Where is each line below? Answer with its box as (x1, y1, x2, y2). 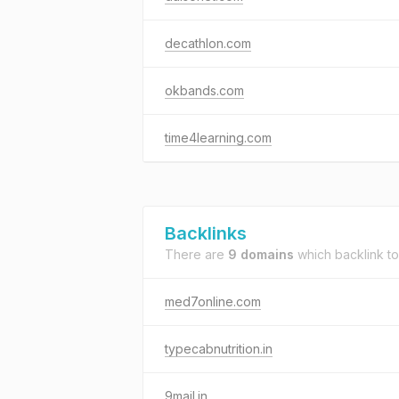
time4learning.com (165, 130, 272, 145)
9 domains (228, 247, 294, 262)
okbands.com (165, 83, 244, 98)
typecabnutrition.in (165, 341, 273, 356)
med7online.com (165, 294, 261, 309)
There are (165, 247, 228, 262)
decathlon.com (165, 36, 251, 51)
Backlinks (165, 223, 247, 244)
